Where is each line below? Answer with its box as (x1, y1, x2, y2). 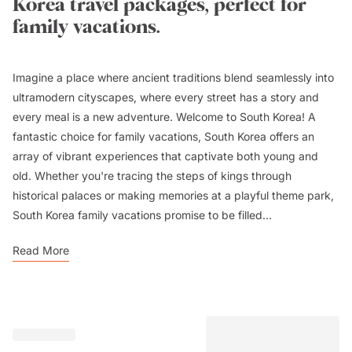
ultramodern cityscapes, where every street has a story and (13, 90, 319, 104)
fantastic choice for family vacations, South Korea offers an (13, 130, 314, 143)
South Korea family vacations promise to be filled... (13, 208, 272, 222)
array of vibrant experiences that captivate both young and (13, 149, 318, 163)
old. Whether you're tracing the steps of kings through (13, 169, 291, 182)
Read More (13, 244, 69, 257)
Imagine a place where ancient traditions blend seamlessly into (13, 71, 334, 84)
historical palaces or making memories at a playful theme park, (13, 189, 334, 202)
